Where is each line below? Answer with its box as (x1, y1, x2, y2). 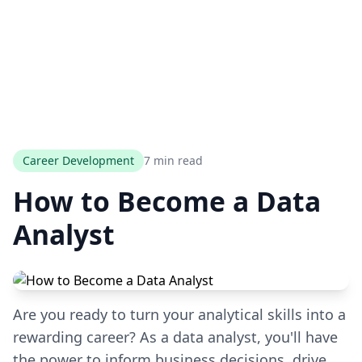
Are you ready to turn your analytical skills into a (13, 305, 346, 324)
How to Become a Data (13, 183, 321, 220)
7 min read (144, 153, 203, 168)
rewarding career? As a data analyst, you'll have (13, 327, 338, 347)
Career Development (23, 153, 134, 168)
